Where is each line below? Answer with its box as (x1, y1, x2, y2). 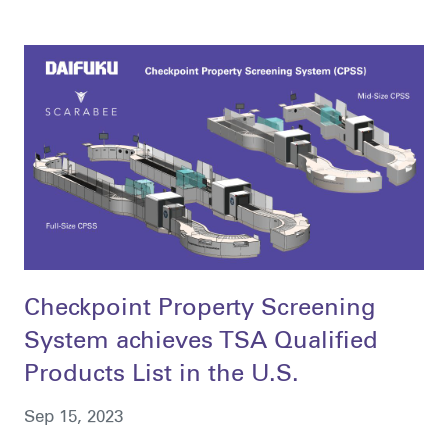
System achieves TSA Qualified (23, 330, 378, 355)
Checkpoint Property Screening (23, 297, 376, 322)
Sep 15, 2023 (23, 409, 123, 427)
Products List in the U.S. (23, 363, 299, 388)
